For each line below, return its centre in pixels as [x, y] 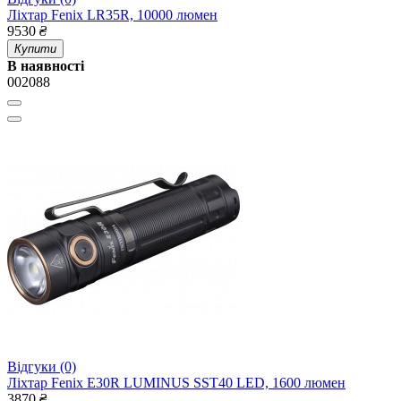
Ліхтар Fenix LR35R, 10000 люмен [112, 15]
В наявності [46, 66]
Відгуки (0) [42, 367]
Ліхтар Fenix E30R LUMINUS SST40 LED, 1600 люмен [176, 383]
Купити [35, 49]
